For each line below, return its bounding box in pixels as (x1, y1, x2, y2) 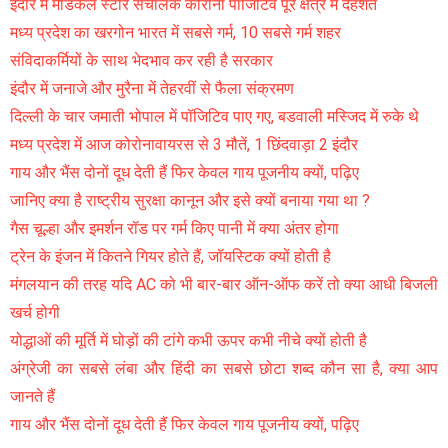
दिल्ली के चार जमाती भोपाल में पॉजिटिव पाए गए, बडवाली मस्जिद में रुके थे (10, 107, 419, 127)
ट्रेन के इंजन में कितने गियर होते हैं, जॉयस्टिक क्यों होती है (10, 247, 331, 267)
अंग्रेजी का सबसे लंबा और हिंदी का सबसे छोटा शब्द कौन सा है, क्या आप (10, 359, 438, 379)
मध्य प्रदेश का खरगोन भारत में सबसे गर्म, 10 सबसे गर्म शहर (10, 23, 341, 43)
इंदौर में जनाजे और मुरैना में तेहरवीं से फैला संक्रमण (10, 79, 294, 99)
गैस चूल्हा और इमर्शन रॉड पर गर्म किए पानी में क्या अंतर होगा (10, 219, 339, 239)
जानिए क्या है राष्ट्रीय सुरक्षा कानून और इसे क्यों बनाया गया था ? (10, 191, 370, 211)
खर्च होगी (10, 303, 60, 323)
